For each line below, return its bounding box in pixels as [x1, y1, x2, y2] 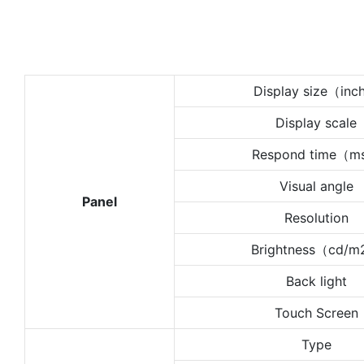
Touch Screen [274, 304, 358, 321]
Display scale [275, 114, 357, 131]
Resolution [284, 209, 349, 226]
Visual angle [279, 177, 353, 194]
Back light [285, 272, 347, 289]
